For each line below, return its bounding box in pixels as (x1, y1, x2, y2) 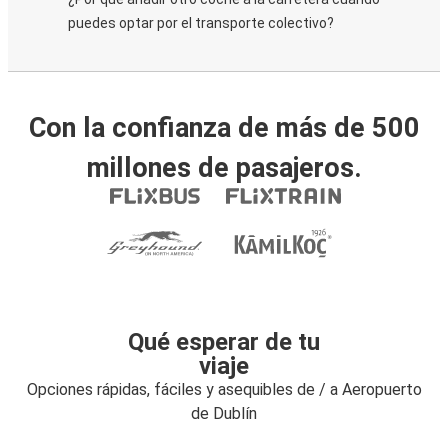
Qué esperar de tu (128, 328, 320, 356)
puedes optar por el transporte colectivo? (68, 15, 334, 31)
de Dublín (191, 404, 257, 423)
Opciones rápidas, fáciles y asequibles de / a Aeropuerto (26, 380, 422, 399)
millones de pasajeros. (86, 152, 362, 184)
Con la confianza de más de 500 (28, 112, 420, 144)
